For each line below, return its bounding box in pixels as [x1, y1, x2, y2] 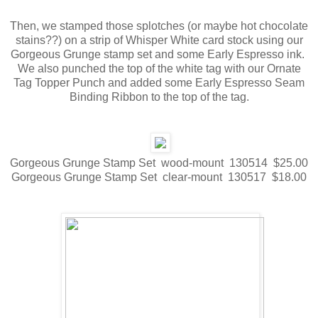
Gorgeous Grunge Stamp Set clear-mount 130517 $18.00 [11, 171, 307, 184]
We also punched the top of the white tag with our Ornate [17, 62, 301, 75]
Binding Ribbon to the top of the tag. [69, 91, 249, 104]
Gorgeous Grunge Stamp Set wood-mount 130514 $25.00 [10, 157, 308, 170]
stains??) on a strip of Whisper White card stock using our [15, 34, 303, 47]
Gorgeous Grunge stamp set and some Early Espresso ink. [11, 48, 307, 61]
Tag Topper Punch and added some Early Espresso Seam [13, 77, 305, 89]
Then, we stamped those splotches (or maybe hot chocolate [10, 20, 308, 33]
